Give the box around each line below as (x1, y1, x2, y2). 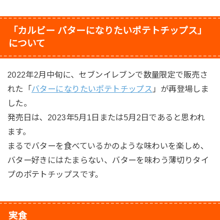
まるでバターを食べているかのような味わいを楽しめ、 (7, 141, 209, 151)
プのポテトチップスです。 (7, 170, 103, 179)
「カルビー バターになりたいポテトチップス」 (8, 26, 207, 36)
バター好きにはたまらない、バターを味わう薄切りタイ (7, 156, 209, 165)
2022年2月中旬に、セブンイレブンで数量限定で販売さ (7, 70, 208, 80)
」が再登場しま (152, 84, 209, 94)
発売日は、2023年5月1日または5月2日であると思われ (7, 113, 205, 122)
